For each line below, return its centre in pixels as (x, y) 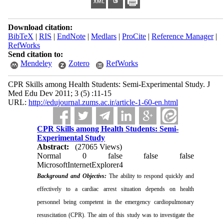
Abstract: (53, 147)
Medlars (103, 36)
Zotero (79, 63)
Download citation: (40, 27)
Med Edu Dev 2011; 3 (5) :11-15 (59, 93)
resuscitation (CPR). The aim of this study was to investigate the (115, 215)
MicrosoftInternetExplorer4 (80, 165)
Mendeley (36, 63)
